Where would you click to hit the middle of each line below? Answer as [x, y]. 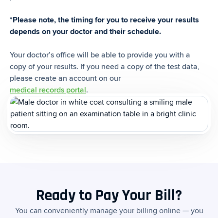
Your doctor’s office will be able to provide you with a [100, 55]
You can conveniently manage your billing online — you [109, 210]
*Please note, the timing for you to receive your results [104, 20]
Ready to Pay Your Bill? [109, 195]
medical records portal [48, 90]
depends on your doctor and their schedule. [85, 31]
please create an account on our [65, 78]
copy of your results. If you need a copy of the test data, [105, 66]
